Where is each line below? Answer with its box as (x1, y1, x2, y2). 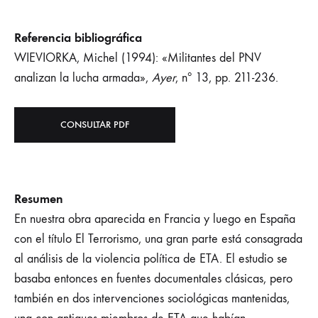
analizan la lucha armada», (14, 70, 152, 85)
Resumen (14, 191, 63, 207)
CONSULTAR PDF (60, 119, 129, 131)
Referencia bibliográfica (14, 30, 142, 45)
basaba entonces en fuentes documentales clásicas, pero (14, 271, 292, 286)
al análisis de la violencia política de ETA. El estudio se (14, 251, 287, 266)
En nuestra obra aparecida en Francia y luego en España (14, 212, 295, 226)
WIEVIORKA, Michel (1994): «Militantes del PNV (14, 50, 261, 65)
